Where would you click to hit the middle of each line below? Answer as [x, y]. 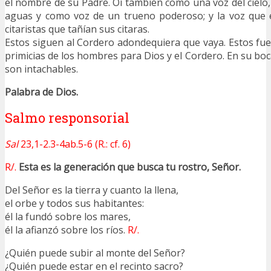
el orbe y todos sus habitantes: [74, 203]
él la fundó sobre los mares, [68, 216]
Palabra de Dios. [41, 92]
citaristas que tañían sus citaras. [77, 29]
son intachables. [41, 69]
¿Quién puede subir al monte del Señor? [95, 253]
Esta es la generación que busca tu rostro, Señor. [130, 167]
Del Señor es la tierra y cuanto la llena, [92, 190]
